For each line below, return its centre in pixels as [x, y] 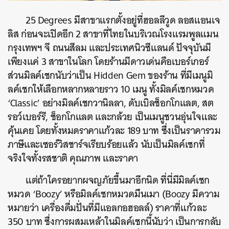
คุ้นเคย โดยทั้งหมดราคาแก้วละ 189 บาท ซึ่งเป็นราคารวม [114, 131]
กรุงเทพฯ [26, 48]
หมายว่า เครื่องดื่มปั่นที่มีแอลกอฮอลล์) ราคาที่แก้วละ [107, 208]
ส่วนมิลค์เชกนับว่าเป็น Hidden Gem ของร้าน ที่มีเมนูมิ [110, 76]
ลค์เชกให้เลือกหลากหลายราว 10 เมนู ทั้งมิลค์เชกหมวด [111, 89]
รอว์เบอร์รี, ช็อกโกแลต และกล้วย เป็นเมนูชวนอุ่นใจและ [112, 117]
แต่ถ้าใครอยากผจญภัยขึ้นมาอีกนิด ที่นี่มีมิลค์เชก [118, 180]
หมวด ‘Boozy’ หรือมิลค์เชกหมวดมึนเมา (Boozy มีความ [114, 194]
